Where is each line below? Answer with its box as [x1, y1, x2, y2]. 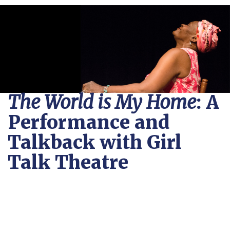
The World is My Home [8, 91, 196, 114]
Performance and [8, 111, 169, 134]
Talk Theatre [8, 151, 128, 174]
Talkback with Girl [8, 131, 182, 154]
